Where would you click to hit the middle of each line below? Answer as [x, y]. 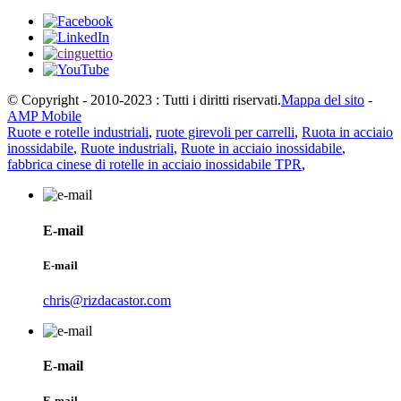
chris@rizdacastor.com [107, 300]
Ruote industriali [127, 149]
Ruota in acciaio [347, 132]
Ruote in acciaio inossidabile [261, 149]
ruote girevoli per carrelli [225, 132]
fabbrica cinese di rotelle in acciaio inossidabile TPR [154, 165]
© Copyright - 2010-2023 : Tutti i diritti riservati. [144, 100]
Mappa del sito [323, 100]
